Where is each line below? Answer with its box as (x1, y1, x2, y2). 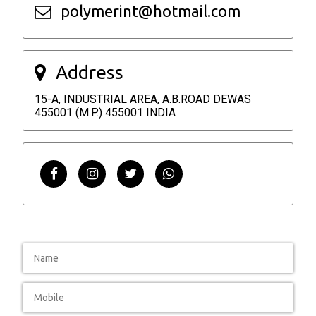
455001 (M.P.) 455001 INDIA (35, 106, 176, 120)
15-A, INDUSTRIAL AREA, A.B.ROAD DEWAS (35, 92, 251, 107)
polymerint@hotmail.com (60, 1, 241, 20)
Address (56, 62, 124, 83)
